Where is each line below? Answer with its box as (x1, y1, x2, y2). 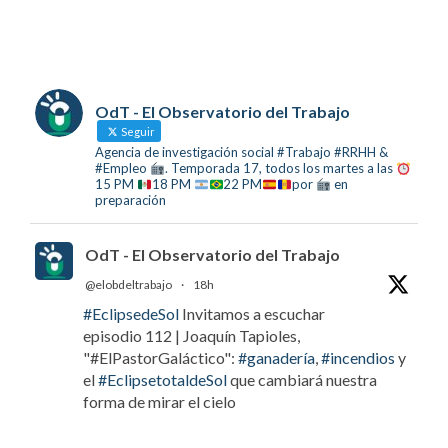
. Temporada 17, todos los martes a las (164, 160, 396, 177)
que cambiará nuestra (227, 370, 377, 390)
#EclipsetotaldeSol (98, 370, 227, 390)
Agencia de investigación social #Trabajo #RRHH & (95, 144, 388, 161)
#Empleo (95, 160, 150, 177)
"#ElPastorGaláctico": (83, 348, 238, 368)
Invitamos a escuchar (179, 304, 325, 324)
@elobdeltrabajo (85, 277, 172, 293)
